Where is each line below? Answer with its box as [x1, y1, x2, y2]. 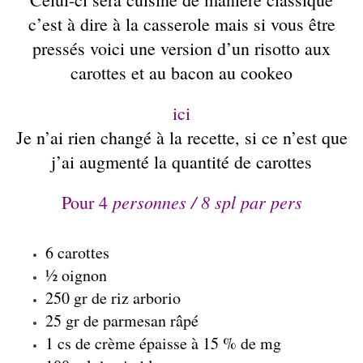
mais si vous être [209, 12, 335, 36]
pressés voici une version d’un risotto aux [32, 36, 331, 61]
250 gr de [45, 287, 111, 310]
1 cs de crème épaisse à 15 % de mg [45, 332, 281, 355]
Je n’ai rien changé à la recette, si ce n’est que [15, 126, 348, 150]
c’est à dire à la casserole [28, 12, 210, 36]
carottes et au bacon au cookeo [70, 61, 293, 85]
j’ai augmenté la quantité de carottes [51, 150, 312, 174]
